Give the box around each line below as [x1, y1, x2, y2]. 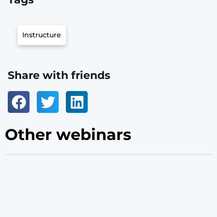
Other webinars [5, 125, 131, 144]
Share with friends [8, 69, 110, 82]
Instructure [22, 31, 61, 40]
